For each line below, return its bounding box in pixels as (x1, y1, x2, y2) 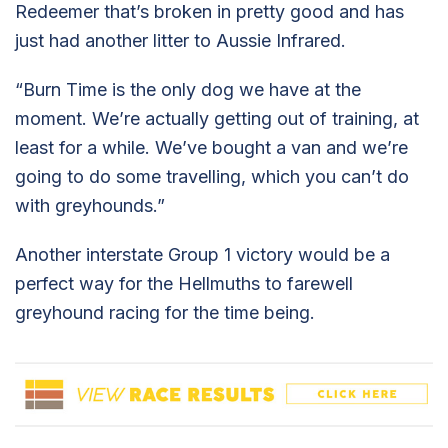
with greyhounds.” (15, 194, 165, 216)
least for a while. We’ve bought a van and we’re (15, 136, 408, 158)
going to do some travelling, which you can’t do (15, 165, 409, 187)
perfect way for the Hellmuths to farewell (15, 272, 353, 294)
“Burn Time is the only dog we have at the (15, 78, 361, 100)
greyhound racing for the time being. (15, 301, 315, 323)
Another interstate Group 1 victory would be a (15, 243, 390, 265)
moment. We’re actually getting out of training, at (15, 107, 419, 129)
